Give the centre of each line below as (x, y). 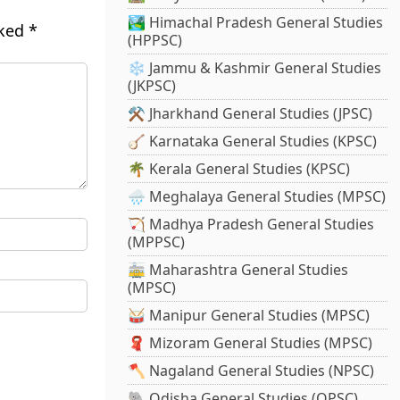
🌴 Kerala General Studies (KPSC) (239, 169)
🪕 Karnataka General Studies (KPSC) (253, 142)
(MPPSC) (157, 242)
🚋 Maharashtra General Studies (238, 270)
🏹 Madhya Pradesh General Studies (251, 225)
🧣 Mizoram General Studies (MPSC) (250, 343)
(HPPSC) (155, 41)
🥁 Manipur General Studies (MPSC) (249, 316)
